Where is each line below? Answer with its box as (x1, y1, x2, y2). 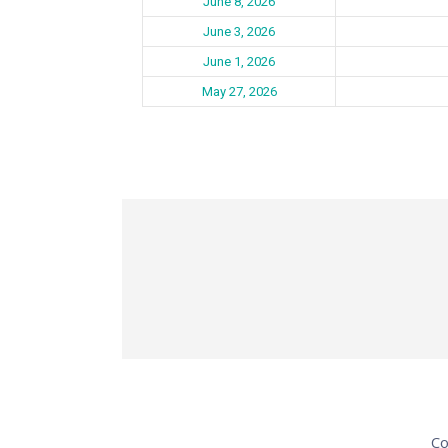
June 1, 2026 (203, 53, 275, 69)
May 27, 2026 (201, 83, 277, 99)
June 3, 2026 (203, 23, 275, 39)
